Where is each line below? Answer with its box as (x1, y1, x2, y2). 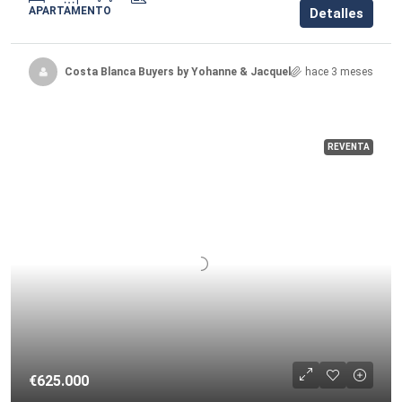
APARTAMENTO (29, 4, 111, 17)
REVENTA (328, 142, 370, 152)
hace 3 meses (305, 65, 373, 78)
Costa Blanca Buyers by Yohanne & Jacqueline (65, 65, 306, 78)
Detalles (310, 5, 363, 22)
